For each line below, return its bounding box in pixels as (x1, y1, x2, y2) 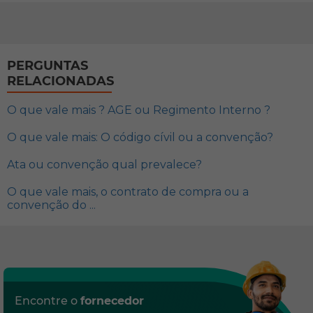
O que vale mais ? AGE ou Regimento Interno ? (7, 103, 270, 117)
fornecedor (80, 294, 144, 308)
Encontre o (15, 294, 80, 308)
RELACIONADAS (7, 73, 114, 89)
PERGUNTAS (7, 58, 88, 74)
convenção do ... (7, 198, 96, 212)
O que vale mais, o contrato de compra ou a (7, 185, 249, 199)
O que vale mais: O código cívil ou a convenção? (7, 131, 273, 145)
